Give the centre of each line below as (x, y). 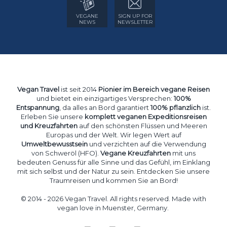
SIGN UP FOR (135, 16)
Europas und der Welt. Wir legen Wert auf (113, 135)
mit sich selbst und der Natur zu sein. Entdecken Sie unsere (113, 171)
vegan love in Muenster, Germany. (113, 208)
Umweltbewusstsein (54, 144)
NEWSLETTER (135, 22)
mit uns (183, 153)
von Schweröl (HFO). (66, 153)
